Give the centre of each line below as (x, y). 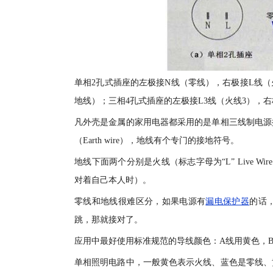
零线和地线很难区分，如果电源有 (140, 201)
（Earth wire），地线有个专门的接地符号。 (157, 140)
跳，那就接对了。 (108, 220)
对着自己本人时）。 (113, 180)
